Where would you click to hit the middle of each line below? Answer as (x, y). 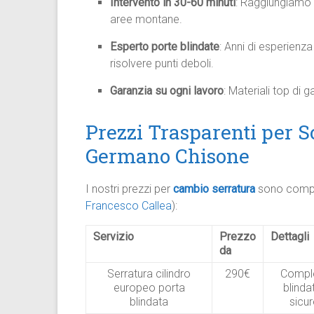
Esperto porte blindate (165, 47)
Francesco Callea (129, 206)
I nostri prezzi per (129, 189)
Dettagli (290, 237)
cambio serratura (216, 189)
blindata (149, 302)
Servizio (114, 237)
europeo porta (149, 288)
